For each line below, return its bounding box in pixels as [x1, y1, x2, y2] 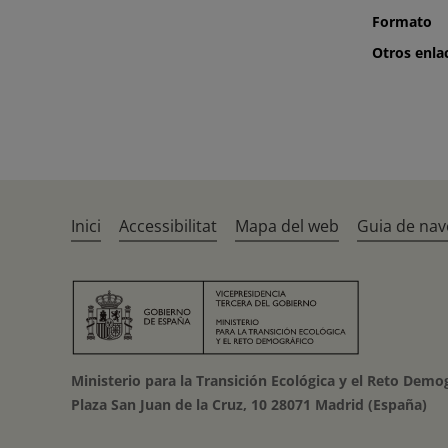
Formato [372, 12, 432, 31]
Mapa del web [235, 215, 340, 237]
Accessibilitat [119, 215, 218, 237]
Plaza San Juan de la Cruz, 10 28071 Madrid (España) [71, 395, 428, 414]
